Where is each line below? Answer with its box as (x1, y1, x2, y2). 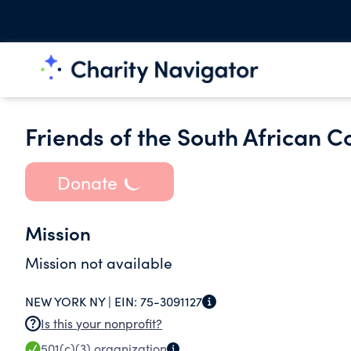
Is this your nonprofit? (41, 315, 162, 331)
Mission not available (25, 252, 172, 273)
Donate (56, 169, 118, 194)
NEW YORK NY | (25, 293, 114, 309)
